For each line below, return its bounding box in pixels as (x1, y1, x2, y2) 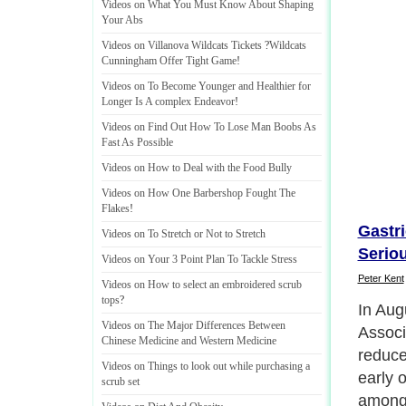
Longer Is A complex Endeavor (101, 95, 235, 108)
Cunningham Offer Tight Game (101, 54, 237, 67)
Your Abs (101, 14, 143, 26)
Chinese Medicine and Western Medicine (101, 334, 276, 347)
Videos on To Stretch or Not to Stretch (101, 227, 266, 240)
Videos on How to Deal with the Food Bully (101, 161, 292, 174)
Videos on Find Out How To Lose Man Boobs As (101, 121, 316, 133)
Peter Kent (357, 272, 404, 284)
